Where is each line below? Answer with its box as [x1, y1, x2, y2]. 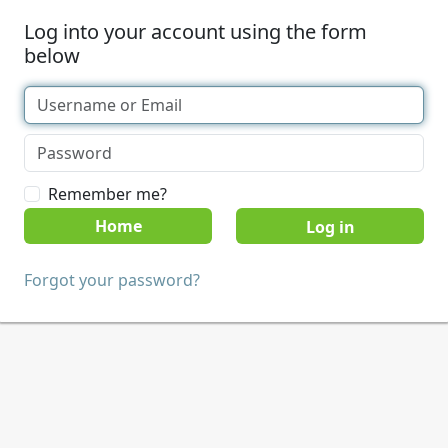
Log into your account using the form [24, 18, 367, 45]
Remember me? [48, 183, 167, 205]
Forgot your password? [24, 269, 200, 291]
